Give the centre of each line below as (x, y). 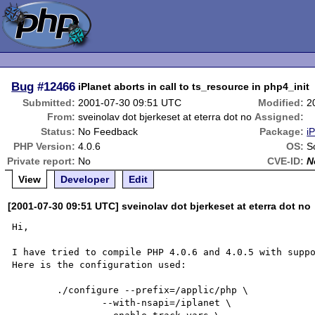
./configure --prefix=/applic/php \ (35, 290)
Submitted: (49, 103)
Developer (85, 179)
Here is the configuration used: (99, 265)
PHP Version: (45, 146)
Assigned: (279, 117)
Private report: (41, 161)
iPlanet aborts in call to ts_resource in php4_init (194, 86)
